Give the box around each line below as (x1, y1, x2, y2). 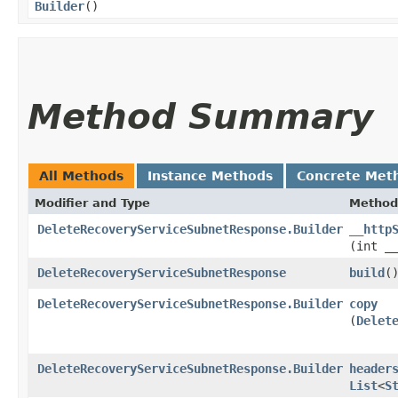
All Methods (39, 168, 123, 183)
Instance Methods (147, 168, 273, 183)
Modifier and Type (35, 195, 150, 210)
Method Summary (28, 96, 373, 137)
